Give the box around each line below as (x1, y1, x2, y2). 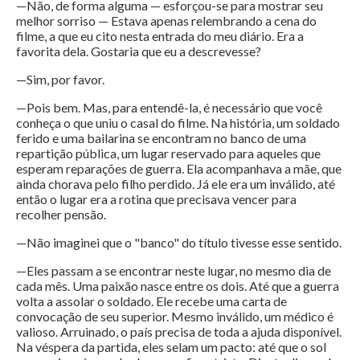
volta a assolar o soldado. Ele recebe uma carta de (16, 293, 287, 309)
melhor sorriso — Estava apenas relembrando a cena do (16, 13, 317, 29)
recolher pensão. (16, 207, 106, 223)
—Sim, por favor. (16, 72, 104, 88)
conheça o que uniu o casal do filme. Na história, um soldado (16, 115, 340, 131)
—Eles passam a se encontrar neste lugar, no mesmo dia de (16, 263, 331, 279)
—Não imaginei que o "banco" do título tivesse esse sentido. (16, 235, 342, 251)
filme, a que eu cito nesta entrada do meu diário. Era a (16, 28, 304, 44)
